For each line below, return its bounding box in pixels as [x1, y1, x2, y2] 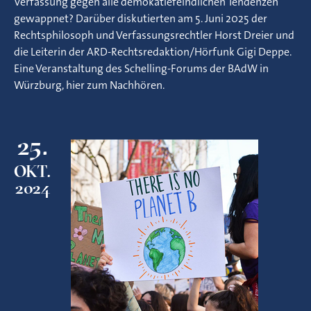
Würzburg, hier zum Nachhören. [14, 78, 165, 92]
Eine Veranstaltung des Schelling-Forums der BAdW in [14, 61, 269, 76]
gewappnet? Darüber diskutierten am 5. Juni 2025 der [14, 11, 267, 26]
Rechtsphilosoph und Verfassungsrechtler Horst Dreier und [14, 28, 294, 42]
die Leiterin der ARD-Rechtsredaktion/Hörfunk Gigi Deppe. [14, 44, 292, 59]
